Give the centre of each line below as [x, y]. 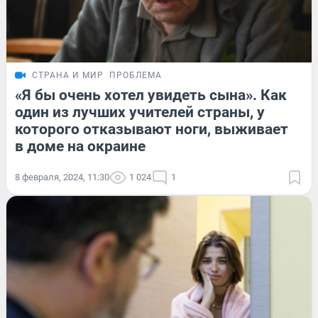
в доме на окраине [80, 147]
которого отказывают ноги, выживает [152, 130]
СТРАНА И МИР [68, 76]
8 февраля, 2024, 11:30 [62, 177]
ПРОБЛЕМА [136, 76]
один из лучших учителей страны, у [140, 113]
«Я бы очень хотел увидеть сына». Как [151, 95]
